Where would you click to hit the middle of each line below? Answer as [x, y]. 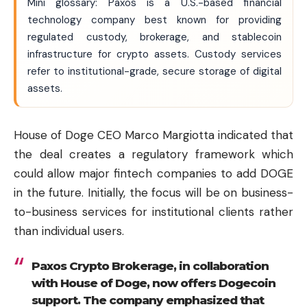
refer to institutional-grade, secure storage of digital [155, 72]
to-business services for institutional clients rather [153, 211]
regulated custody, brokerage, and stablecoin [155, 37]
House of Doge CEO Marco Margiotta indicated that [153, 135]
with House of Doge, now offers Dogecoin [153, 283]
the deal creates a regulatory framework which [153, 154]
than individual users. [69, 231]
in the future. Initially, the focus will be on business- [153, 192]
